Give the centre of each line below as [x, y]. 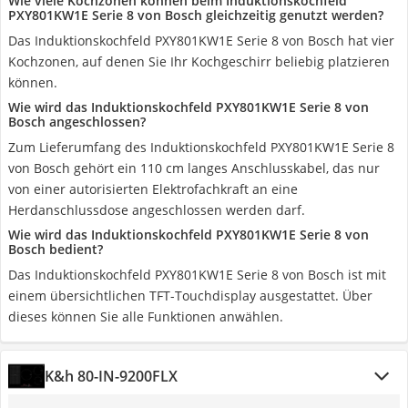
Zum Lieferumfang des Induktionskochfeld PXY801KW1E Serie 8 [201, 147]
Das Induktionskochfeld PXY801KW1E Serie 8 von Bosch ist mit [197, 275]
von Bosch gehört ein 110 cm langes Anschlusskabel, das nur [194, 168]
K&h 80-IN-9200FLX [111, 376]
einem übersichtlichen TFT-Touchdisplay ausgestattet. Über [190, 296]
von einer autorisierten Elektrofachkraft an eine [153, 189]
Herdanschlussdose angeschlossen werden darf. [157, 210]
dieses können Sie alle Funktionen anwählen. [146, 316]
